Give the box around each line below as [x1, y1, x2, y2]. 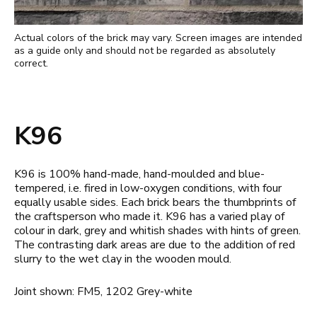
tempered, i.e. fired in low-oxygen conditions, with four [14, 180, 282, 196]
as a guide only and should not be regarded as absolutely [14, 43, 275, 57]
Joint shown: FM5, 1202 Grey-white [14, 283, 192, 299]
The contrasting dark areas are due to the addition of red [14, 236, 295, 253]
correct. [14, 56, 48, 70]
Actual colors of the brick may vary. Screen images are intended [14, 30, 302, 45]
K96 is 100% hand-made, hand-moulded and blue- [14, 166, 265, 182]
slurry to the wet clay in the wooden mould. [14, 250, 231, 267]
